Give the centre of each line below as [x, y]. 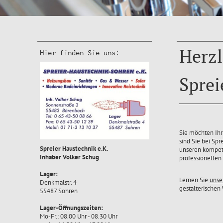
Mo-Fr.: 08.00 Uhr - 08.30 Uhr [79, 217]
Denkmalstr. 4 [58, 183]
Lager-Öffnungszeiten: [71, 208]
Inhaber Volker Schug [69, 157]
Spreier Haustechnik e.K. [74, 149]
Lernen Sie [194, 180]
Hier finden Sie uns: [80, 53]
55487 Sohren [59, 191]
